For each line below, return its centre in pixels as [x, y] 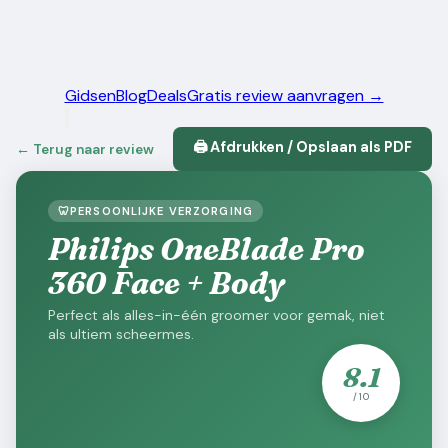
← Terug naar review [85, 149]
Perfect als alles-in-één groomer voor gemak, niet [216, 315]
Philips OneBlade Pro [206, 249]
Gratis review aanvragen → [285, 95]
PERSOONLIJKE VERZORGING [161, 211]
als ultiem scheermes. [121, 334]
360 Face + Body [166, 283]
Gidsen [90, 95]
